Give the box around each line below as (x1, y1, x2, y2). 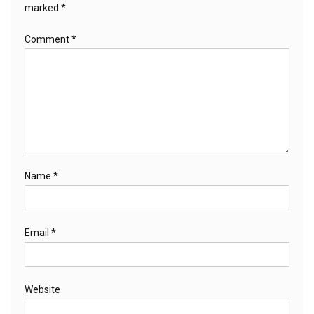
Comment (25, 33, 71, 45)
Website (25, 283, 60, 295)
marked (25, 1, 61, 13)
